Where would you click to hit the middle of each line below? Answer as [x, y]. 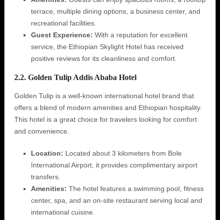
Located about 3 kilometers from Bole [122, 153]
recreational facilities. [63, 23]
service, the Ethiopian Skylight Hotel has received [107, 47]
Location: [47, 153]
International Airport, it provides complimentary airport [114, 165]
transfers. [45, 177]
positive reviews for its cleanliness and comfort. [104, 58]
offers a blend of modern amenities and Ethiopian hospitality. [108, 108]
